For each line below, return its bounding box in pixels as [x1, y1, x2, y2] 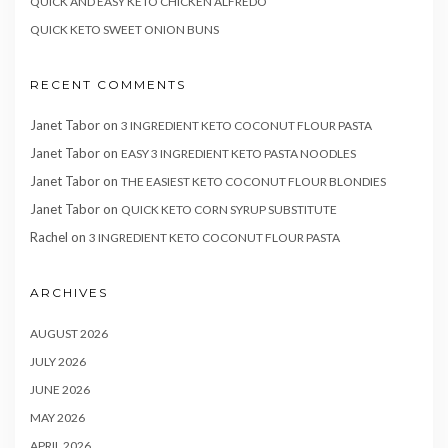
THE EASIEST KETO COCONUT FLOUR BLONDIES [121, 174, 386, 190]
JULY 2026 [30, 354, 86, 370]
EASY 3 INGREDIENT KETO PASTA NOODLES [121, 146, 356, 162]
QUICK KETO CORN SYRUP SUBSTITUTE [121, 202, 337, 218]
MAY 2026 [30, 410, 85, 426]
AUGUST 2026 [30, 326, 108, 342]
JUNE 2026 [30, 382, 90, 398]
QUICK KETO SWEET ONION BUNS [30, 22, 219, 38]
